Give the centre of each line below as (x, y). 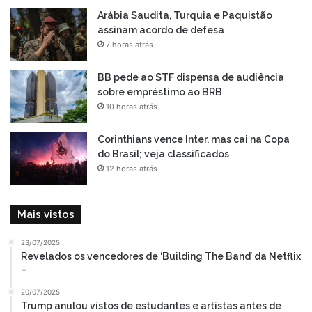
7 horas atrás (130, 44)
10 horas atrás (132, 106)
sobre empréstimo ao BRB (160, 92)
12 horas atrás (132, 168)
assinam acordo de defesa (161, 30)
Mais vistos (46, 214)
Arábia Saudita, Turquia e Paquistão (185, 15)
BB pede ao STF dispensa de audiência (191, 77)
